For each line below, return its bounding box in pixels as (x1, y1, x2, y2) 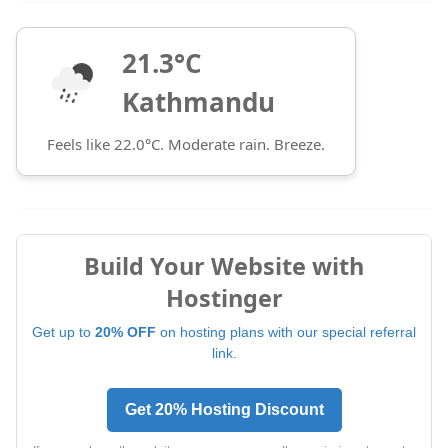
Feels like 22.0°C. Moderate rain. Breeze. (47, 133, 325, 154)
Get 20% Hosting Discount (124, 400, 324, 418)
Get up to (32, 323, 95, 340)
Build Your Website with (84, 249, 364, 282)
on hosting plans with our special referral (156, 323, 416, 340)
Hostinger (165, 281, 283, 314)
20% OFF (95, 323, 156, 340)
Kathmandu (122, 83, 275, 120)
